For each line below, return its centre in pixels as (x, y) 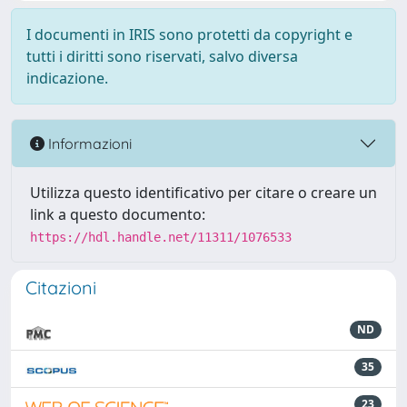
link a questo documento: (118, 214)
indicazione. (67, 78)
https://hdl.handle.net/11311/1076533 (161, 237)
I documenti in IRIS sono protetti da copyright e (189, 35)
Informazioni (88, 143)
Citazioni (61, 288)
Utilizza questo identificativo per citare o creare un (203, 193)
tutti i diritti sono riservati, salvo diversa (162, 56)
